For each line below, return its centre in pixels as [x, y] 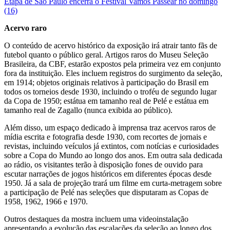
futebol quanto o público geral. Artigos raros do [82, 55]
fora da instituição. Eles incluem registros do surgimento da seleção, [113, 73]
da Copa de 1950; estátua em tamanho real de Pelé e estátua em [106, 101]
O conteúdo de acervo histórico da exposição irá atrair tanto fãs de [111, 46]
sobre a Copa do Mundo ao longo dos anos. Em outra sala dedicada [113, 156]
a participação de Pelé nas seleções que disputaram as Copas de [106, 193]
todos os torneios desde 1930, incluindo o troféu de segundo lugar [110, 92]
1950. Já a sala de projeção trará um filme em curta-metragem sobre [113, 183]
